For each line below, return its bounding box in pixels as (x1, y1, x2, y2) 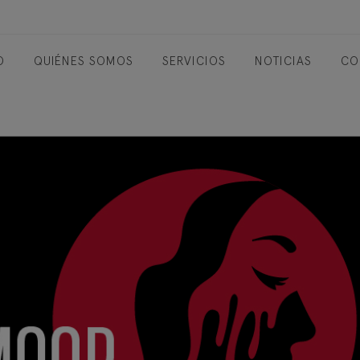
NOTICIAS (255, 53, 312, 68)
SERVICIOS (162, 53, 226, 68)
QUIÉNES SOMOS (34, 53, 133, 68)
